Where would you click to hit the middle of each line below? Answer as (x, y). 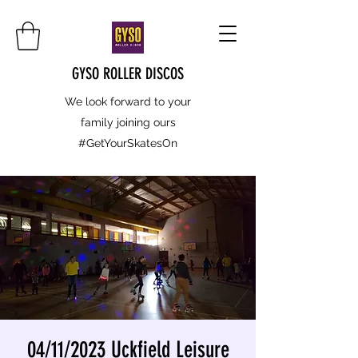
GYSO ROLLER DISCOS (128, 73)
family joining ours (128, 122)
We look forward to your (128, 101)
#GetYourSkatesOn (128, 143)
